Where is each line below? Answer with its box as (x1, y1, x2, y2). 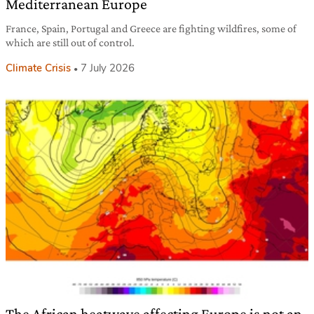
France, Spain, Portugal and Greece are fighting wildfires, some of (6, 22, 296, 35)
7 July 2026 (81, 61, 135, 76)
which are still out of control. (6, 36, 135, 49)
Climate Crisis (6, 61, 71, 76)
